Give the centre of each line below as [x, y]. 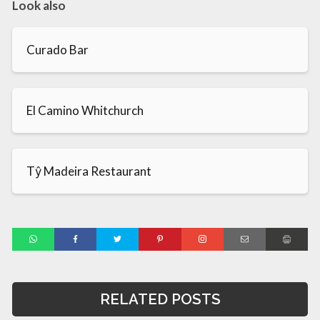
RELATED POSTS [160, 299]
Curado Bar [57, 49]
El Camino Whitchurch [85, 110]
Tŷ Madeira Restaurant [89, 171]
